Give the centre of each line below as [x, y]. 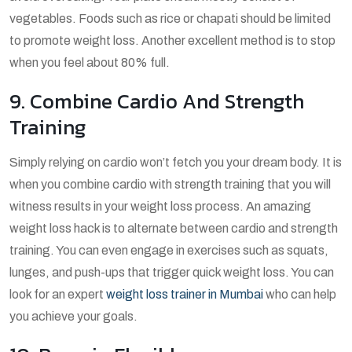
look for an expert [58, 294]
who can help [300, 294]
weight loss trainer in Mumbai [185, 294]
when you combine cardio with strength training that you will [170, 184]
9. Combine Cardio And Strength [157, 101]
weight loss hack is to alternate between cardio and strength [174, 228]
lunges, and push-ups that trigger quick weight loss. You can [172, 272]
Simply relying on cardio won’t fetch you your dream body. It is [176, 162]
